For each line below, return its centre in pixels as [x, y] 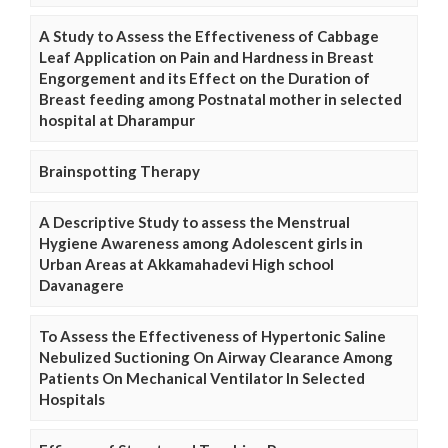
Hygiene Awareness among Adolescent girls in [201, 242]
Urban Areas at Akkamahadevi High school [186, 263]
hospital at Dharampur [117, 119]
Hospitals [72, 398]
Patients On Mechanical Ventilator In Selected [202, 377]
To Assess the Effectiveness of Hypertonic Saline [212, 335]
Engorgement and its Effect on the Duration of [204, 77]
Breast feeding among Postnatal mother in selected [220, 98]
